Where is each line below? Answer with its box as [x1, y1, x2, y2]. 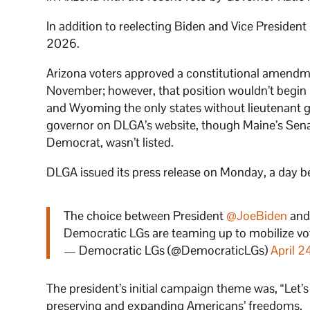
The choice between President [64, 208, 227, 224]
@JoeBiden [226, 208, 288, 224]
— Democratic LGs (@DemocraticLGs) [64, 242, 271, 259]
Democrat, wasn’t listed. [46, 134, 174, 151]
